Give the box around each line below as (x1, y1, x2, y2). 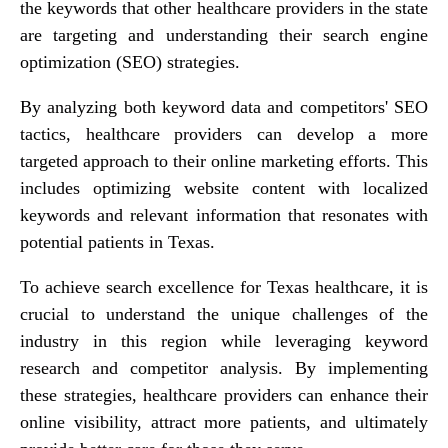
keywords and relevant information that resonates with (20, 204, 428, 225)
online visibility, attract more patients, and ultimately (20, 411, 428, 432)
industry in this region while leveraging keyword (20, 330, 428, 351)
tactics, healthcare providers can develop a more (20, 123, 428, 144)
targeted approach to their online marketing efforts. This (20, 150, 428, 171)
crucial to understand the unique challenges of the (20, 303, 428, 324)
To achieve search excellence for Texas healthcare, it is (20, 276, 428, 297)
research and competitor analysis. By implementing (20, 357, 428, 378)
